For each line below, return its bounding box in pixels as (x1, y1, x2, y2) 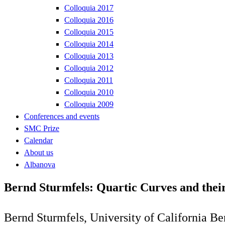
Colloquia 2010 (64, 87, 114, 96)
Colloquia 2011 (64, 75, 113, 84)
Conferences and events (24, 111, 99, 121)
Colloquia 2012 (64, 63, 114, 72)
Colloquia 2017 (64, 3, 114, 12)
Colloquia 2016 (64, 15, 114, 24)
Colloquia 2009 (64, 99, 114, 108)
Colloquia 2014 (64, 39, 114, 48)
